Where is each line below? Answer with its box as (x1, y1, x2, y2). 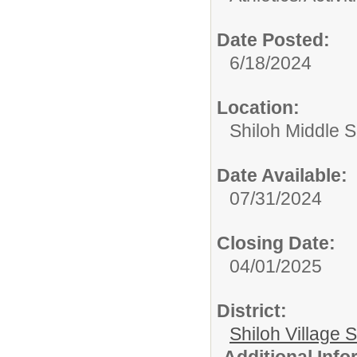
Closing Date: (217, 232, 335, 253)
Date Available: (217, 164, 347, 186)
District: (217, 300, 287, 321)
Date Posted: (217, 29, 330, 50)
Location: (217, 96, 300, 118)
